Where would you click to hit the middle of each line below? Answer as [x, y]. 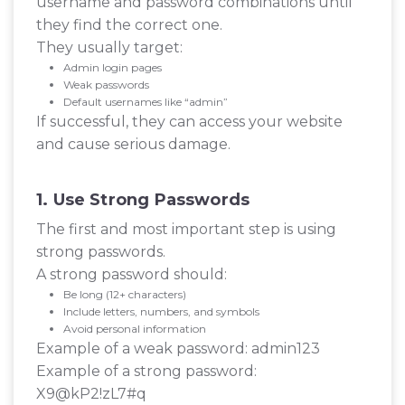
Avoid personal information [135, 329]
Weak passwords [106, 85]
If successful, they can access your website [189, 122]
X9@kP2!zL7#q [91, 394]
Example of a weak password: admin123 [178, 349]
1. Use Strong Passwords [143, 200]
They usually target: [109, 48]
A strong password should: [132, 275]
